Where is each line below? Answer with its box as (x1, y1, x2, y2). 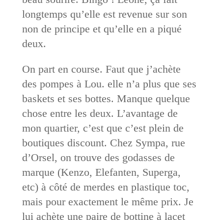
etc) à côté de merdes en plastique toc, (22, 180, 190, 193)
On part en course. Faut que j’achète (22, 62, 181, 75)
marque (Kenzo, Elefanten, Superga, (22, 165, 181, 178)
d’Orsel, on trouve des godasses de (22, 151, 175, 164)
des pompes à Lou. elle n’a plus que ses (22, 77, 196, 90)
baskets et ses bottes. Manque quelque (22, 92, 190, 105)
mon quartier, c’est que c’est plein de (22, 121, 184, 134)
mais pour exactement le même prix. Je (22, 195, 193, 208)
